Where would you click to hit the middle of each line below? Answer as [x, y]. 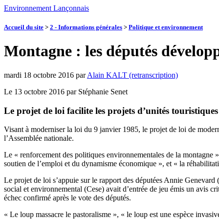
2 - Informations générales [86, 27]
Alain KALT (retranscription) [132, 75]
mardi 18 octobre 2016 [39, 75]
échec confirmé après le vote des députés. [67, 198]
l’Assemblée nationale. [39, 138]
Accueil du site [24, 27]
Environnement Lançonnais [46, 8]
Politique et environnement [166, 27]
